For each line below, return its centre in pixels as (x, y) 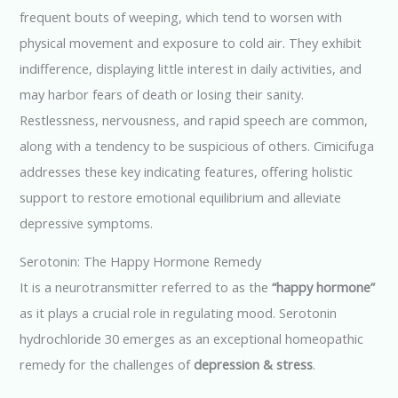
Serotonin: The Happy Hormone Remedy (141, 262)
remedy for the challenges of (107, 365)
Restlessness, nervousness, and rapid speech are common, (194, 119)
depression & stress (254, 365)
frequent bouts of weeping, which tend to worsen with (181, 16)
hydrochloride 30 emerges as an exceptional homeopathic (192, 339)
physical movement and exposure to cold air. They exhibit (191, 42)
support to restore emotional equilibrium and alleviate (181, 197)
